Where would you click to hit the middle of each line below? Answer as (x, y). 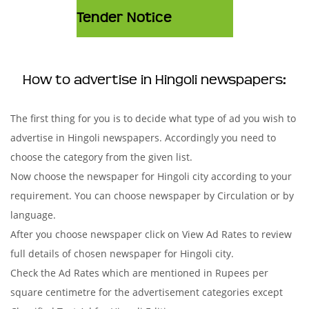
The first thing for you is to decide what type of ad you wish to (153, 118)
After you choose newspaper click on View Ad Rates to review (151, 234)
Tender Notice (124, 18)
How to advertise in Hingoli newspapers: (154, 80)
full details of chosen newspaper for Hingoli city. (122, 253)
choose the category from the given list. (101, 157)
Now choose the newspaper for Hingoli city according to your (151, 176)
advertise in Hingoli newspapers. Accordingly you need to (143, 138)
